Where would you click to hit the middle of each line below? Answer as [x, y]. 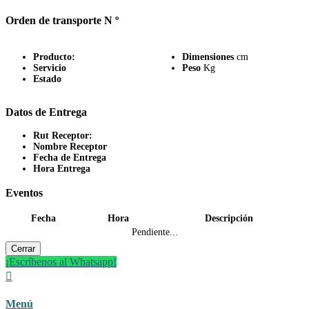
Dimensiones [208, 57]
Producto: [54, 57]
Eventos [24, 192]
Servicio [50, 68]
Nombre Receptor [70, 147]
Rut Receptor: [63, 136]
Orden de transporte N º [62, 21]
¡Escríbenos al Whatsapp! [61, 262]
